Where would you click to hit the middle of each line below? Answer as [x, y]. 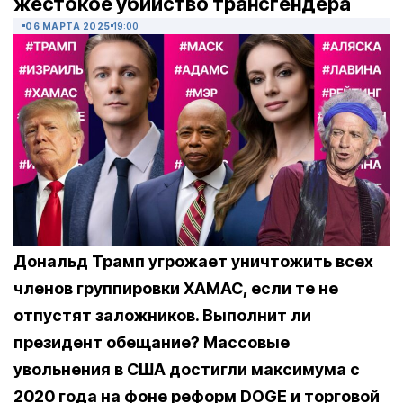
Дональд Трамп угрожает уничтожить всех [193, 262]
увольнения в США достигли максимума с [187, 370]
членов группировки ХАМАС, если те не [176, 289]
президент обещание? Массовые [152, 343]
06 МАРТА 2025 [68, 27]
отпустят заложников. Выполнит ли [162, 316]
